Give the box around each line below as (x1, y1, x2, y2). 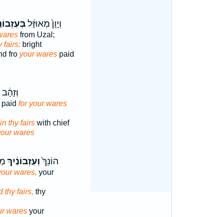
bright (20, 40, 42, 48)
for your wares (18, 99, 67, 108)
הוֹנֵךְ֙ (40, 156, 59, 167)
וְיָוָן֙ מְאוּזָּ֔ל (25, 18, 62, 29)
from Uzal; (17, 31, 55, 39)
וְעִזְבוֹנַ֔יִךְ (5, 156, 40, 167)
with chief (34, 119, 69, 127)
